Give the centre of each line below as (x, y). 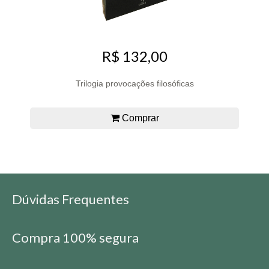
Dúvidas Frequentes (71, 199)
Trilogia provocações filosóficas (134, 83)
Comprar (139, 118)
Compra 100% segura (75, 237)
